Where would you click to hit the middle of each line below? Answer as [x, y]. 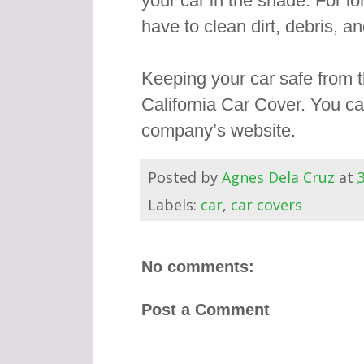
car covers [266, 205]
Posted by [184, 177]
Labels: [174, 205]
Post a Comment [205, 310]
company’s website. [218, 131]
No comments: [197, 267]
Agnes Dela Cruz [278, 177]
